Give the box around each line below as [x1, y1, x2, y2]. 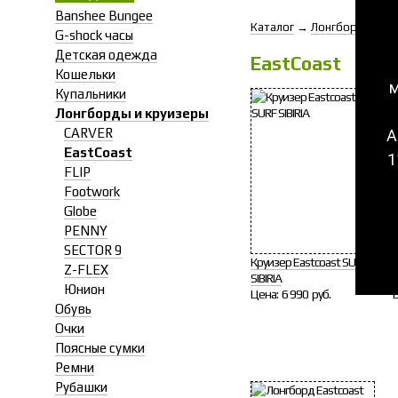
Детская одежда [55, 47, 157, 62]
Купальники [55, 86, 126, 101]
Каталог [251, 20, 294, 34]
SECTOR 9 [64, 243, 123, 258]
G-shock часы [55, 28, 133, 43]
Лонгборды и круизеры [55, 106, 209, 121]
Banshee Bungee [55, 8, 153, 23]
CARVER [64, 125, 113, 140]
